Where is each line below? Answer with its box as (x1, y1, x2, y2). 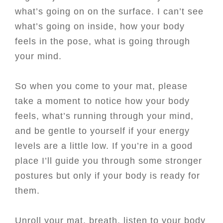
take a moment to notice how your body (15, 96, 190, 106)
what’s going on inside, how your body (15, 21, 185, 31)
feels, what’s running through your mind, (15, 111, 194, 121)
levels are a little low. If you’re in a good (15, 141, 193, 151)
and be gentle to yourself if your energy (15, 126, 190, 136)
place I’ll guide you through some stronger (15, 156, 202, 166)
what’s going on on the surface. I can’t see (15, 6, 204, 16)
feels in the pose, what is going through (15, 36, 190, 46)
